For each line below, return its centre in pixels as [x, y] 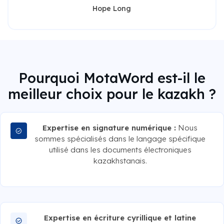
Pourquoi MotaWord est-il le [112, 78]
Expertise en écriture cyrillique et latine [120, 217]
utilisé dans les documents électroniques [120, 149]
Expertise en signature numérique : [109, 127]
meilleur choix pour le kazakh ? [112, 94]
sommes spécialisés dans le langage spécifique [120, 138]
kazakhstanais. [120, 160]
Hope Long [112, 8]
